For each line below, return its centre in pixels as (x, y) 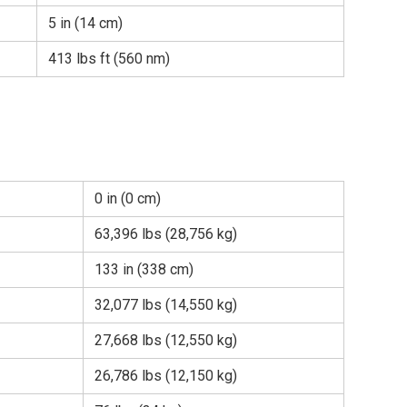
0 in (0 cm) (128, 199)
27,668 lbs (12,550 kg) (166, 341)
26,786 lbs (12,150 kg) (166, 376)
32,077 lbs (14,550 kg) (166, 305)
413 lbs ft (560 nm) (109, 59)
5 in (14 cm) (85, 24)
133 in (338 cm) (144, 270)
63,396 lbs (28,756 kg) (166, 234)
